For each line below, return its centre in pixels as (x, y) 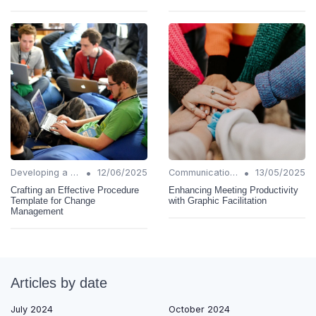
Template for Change (53, 201)
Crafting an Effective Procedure (75, 190)
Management (37, 212)
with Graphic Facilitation (218, 201)
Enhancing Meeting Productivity (233, 190)
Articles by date (59, 283)
